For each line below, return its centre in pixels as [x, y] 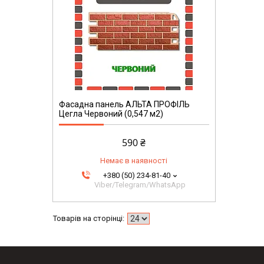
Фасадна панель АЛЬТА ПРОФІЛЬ [124, 105]
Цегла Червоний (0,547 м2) [111, 114]
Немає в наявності [134, 161]
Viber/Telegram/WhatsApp [140, 185]
